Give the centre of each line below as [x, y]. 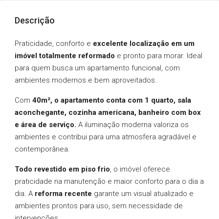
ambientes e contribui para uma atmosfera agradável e [106, 137]
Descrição [35, 20]
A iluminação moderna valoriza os [132, 125]
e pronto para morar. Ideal [159, 56]
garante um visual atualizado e [143, 194]
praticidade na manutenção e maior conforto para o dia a [109, 181]
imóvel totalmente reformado [65, 56]
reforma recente [63, 194]
